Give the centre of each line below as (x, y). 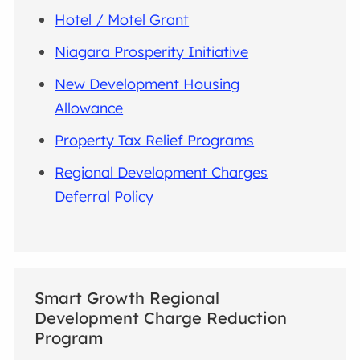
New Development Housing (147, 84)
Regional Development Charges (162, 172)
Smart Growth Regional (127, 297)
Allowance (89, 108)
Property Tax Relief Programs (155, 140)
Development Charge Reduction (161, 317)
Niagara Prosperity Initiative (152, 51)
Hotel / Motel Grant (122, 19)
